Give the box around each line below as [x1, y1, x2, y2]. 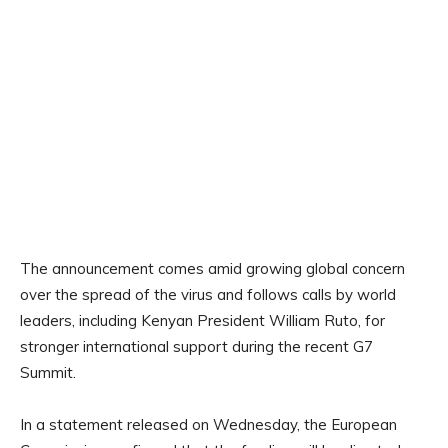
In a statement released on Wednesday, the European [20, 414, 397, 434]
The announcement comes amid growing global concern [20, 258, 405, 278]
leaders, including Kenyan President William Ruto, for [20, 310, 385, 330]
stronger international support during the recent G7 [20, 336, 373, 356]
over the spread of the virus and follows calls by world [20, 284, 396, 304]
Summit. [20, 362, 76, 382]
